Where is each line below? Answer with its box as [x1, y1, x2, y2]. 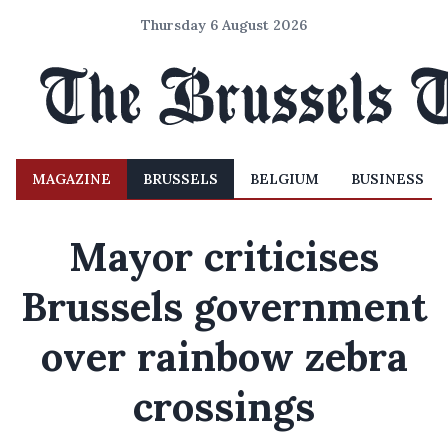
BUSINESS [351, 170, 424, 188]
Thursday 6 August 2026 [141, 16, 307, 34]
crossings [133, 381, 315, 432]
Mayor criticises [69, 231, 379, 282]
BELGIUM [250, 170, 319, 188]
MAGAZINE [32, 170, 111, 188]
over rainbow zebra [40, 331, 408, 382]
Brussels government [21, 281, 427, 332]
